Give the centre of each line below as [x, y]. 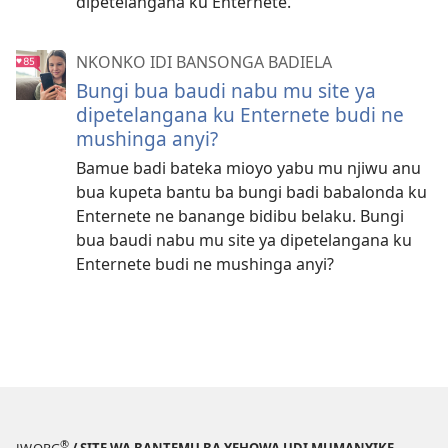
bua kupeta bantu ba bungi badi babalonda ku [251, 192]
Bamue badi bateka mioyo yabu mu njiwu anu [248, 168]
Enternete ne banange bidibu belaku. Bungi [240, 216]
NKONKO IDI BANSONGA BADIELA [204, 62]
